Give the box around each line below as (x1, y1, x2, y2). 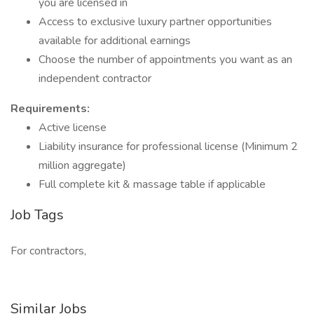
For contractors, (11, 243, 86, 259)
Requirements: (11, 101, 90, 116)
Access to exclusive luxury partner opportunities (39, 14, 272, 29)
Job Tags (11, 205, 64, 224)
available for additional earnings (39, 33, 191, 48)
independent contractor (39, 71, 151, 86)
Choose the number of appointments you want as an (39, 52, 292, 67)
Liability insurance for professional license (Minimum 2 (39, 139, 298, 154)
